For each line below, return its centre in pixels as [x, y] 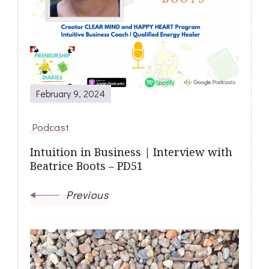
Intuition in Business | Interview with [131, 152]
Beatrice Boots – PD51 [86, 165]
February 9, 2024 [71, 93]
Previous [87, 194]
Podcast [50, 126]
